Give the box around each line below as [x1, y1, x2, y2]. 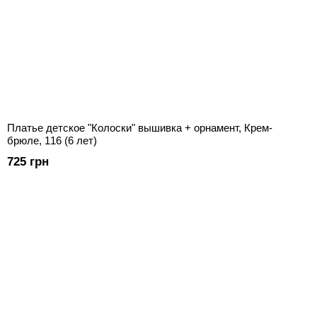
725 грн [7, 155, 49, 169]
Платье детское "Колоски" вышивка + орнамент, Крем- [7, 122, 272, 134]
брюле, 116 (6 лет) [7, 134, 97, 147]
